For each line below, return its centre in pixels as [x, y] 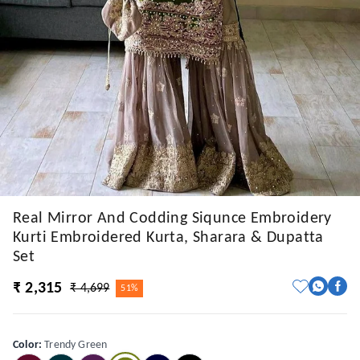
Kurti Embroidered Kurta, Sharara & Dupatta [168, 238]
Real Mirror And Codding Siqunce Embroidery [172, 219]
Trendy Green [76, 345]
